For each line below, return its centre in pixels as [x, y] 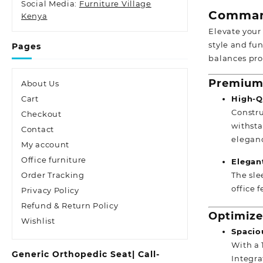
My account [45, 145]
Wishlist [38, 221]
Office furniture [54, 160]
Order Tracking [53, 175]
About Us [40, 84]
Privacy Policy [50, 190]
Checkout [41, 114]
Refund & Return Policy [70, 206]
